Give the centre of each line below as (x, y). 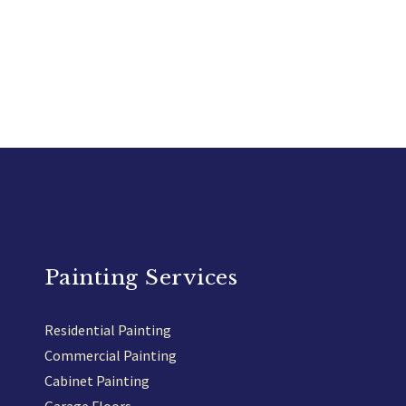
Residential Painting (107, 329)
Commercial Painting (110, 355)
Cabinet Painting (97, 380)
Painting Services (140, 277)
